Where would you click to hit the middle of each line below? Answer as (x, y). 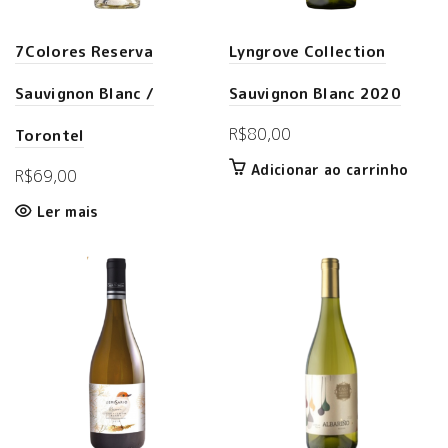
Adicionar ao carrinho (330, 169)
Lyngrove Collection (307, 51)
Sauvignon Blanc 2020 (315, 93)
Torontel (50, 135)
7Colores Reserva (84, 51)
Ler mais (68, 211)
